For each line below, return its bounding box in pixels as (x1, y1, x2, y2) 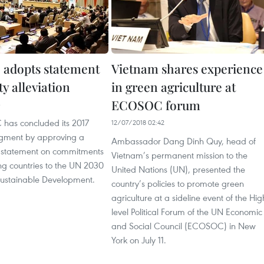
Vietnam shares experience (111, 60, 263, 77)
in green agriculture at (111, 78, 236, 95)
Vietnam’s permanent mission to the (111, 149, 247, 161)
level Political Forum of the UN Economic (111, 206, 262, 217)
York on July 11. (111, 234, 166, 246)
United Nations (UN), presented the (111, 163, 245, 175)
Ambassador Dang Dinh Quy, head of (111, 135, 256, 147)
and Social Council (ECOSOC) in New (111, 220, 256, 232)
